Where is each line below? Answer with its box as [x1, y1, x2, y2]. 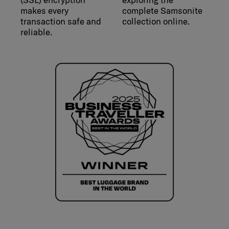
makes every [20, 5, 68, 16]
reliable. [20, 27, 52, 38]
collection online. [122, 16, 190, 27]
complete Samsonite [122, 5, 202, 16]
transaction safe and [20, 16, 101, 27]
